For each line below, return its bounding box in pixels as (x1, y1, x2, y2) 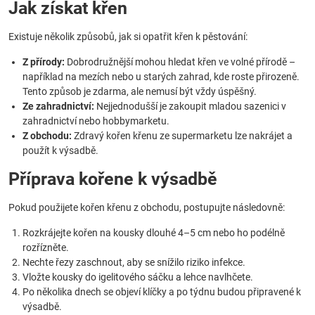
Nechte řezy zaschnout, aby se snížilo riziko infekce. (22, 257, 245, 268)
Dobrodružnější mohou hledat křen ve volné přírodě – (65, 56, 295, 67)
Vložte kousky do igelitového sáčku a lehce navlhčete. (22, 271, 253, 283)
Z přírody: (22, 56, 65, 67)
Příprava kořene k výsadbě (8, 169, 217, 189)
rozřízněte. (22, 242, 69, 253)
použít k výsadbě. (22, 145, 98, 156)
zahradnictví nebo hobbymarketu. (22, 115, 169, 127)
